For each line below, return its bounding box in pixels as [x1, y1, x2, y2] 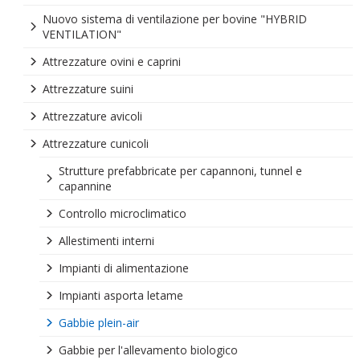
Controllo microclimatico [58, 206, 186, 221]
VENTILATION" [42, 27, 121, 42]
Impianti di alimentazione [58, 260, 189, 276]
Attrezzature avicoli [42, 108, 142, 124]
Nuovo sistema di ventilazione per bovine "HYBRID [42, 11, 307, 27]
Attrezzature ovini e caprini [42, 54, 181, 69]
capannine [58, 178, 112, 194]
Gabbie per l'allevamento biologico [58, 342, 238, 358]
